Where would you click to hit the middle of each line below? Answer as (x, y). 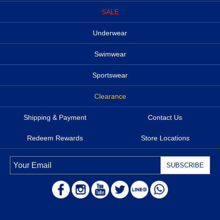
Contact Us (165, 118)
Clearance (110, 96)
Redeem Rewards (55, 138)
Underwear (110, 33)
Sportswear (110, 75)
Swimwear (110, 54)
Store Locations (165, 138)
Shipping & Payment (55, 118)
